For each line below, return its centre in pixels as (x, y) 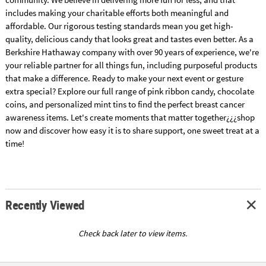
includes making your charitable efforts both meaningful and (117, 12)
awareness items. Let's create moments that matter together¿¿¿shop (130, 117)
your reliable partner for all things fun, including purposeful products (131, 65)
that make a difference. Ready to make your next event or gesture (124, 78)
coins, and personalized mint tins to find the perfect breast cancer (125, 104)
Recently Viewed (45, 205)
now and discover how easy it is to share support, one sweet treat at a (132, 130)
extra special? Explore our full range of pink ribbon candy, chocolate (129, 91)
